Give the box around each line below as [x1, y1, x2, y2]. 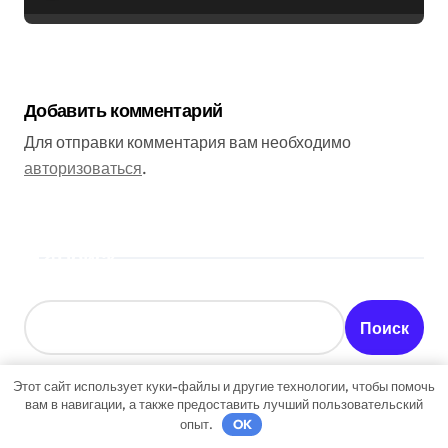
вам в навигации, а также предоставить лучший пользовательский [25, 395, 423, 412]
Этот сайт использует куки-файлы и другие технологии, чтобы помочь [13, 377, 435, 394]
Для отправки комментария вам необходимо [24, 132, 351, 152]
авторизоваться [24, 158, 142, 178]
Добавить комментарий [24, 99, 223, 121]
